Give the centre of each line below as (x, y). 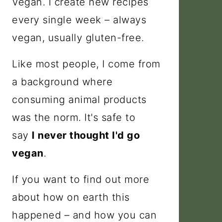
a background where (62, 82)
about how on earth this (71, 197)
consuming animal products (79, 99)
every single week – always (79, 20)
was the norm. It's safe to (74, 117)
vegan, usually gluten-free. (78, 37)
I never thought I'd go (86, 135)
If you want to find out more (81, 179)
